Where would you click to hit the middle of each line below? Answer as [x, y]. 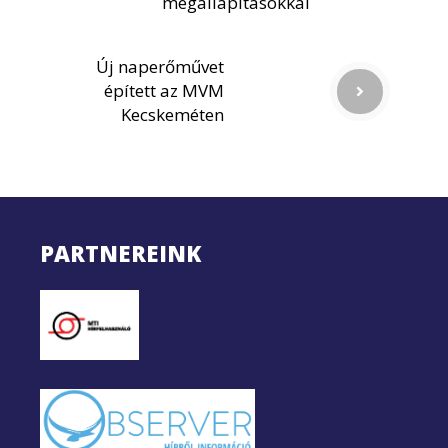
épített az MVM [164, 91]
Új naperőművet [160, 67]
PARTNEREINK [120, 253]
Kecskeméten [172, 115]
